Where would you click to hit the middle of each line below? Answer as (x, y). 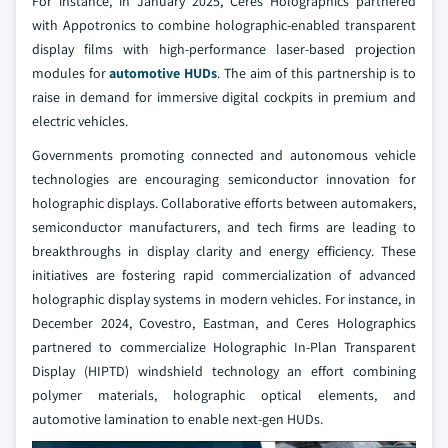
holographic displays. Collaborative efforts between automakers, (224, 203)
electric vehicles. (80, 121)
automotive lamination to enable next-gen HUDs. (177, 419)
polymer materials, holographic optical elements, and (224, 395)
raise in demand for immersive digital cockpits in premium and (224, 97)
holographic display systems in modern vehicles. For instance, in (224, 299)
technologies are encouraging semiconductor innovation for (224, 179)
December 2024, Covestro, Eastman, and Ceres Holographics (224, 323)
